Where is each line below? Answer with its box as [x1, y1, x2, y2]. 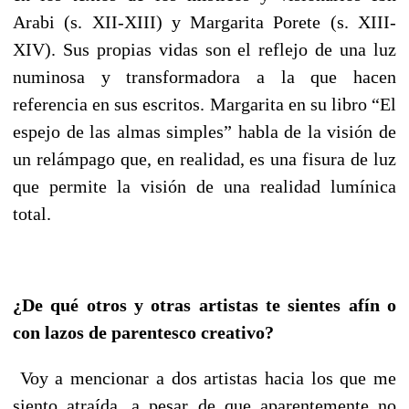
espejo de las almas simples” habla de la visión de [13, 121, 396, 142]
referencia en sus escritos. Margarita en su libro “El [13, 93, 396, 114]
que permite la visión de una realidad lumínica [13, 175, 396, 196]
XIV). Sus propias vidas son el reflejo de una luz [13, 38, 396, 59]
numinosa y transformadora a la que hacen [13, 66, 396, 87]
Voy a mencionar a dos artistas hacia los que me [19, 367, 397, 388]
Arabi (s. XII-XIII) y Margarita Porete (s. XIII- [13, 11, 396, 32]
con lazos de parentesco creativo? [13, 321, 274, 342]
